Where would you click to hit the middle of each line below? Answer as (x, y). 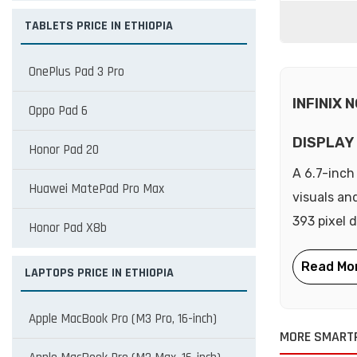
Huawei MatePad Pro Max (96, 189)
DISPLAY (323, 143)
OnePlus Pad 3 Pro (76, 72)
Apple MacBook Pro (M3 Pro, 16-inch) (123, 319)
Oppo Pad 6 (58, 111)
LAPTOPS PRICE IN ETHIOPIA (99, 273)
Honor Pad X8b (68, 228)
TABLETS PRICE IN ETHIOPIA (99, 26)
